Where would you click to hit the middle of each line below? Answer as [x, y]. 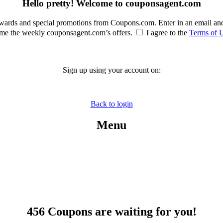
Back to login [111, 104]
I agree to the [167, 32]
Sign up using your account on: [111, 70]
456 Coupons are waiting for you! [111, 212]
